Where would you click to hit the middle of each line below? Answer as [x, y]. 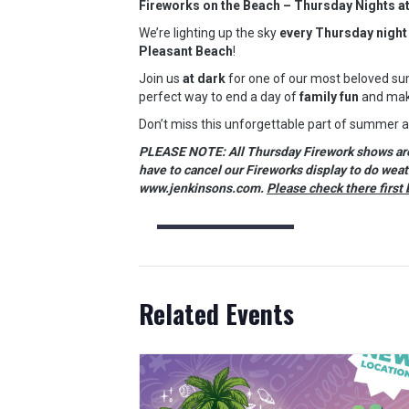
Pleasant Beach [186, 51]
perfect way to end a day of [219, 97]
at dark [204, 79]
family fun [329, 97]
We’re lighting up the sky [209, 33]
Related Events [216, 314]
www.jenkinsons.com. [203, 188]
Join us [161, 79]
